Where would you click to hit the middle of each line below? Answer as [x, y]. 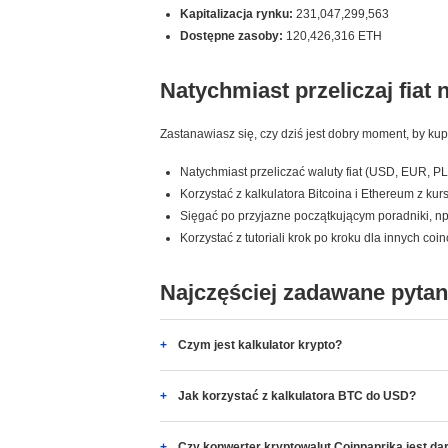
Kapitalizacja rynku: [236, 14]
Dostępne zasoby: [231, 36]
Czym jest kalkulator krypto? [260, 345]
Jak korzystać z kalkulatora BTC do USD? [297, 396]
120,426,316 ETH [332, 36]
